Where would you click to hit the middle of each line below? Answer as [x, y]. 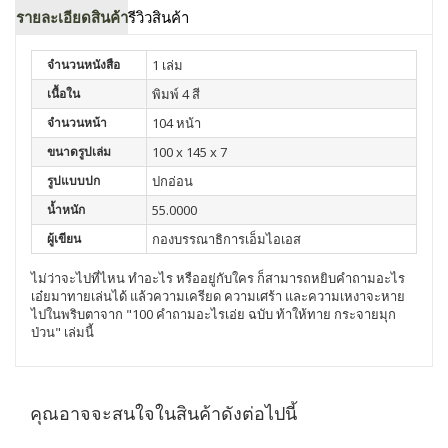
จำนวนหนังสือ [83, 65]
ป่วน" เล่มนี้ [62, 332]
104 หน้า [176, 123]
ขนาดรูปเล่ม [79, 152]
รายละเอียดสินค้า [72, 17]
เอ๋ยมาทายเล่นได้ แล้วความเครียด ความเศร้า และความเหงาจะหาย [218, 296]
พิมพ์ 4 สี [176, 94]
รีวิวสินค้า [158, 17]
